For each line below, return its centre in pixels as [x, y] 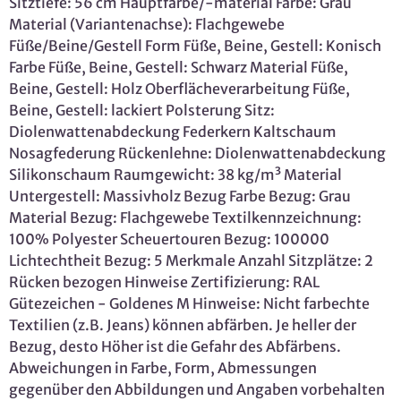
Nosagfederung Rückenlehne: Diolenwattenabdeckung [197, 153]
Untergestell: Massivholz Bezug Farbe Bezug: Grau [180, 196]
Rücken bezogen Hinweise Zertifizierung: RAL [164, 282]
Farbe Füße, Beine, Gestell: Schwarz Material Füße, [179, 67]
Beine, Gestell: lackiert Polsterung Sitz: [142, 110]
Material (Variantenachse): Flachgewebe [147, 24]
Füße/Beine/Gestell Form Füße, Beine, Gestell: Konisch [195, 45]
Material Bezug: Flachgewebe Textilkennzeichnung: [185, 217]
